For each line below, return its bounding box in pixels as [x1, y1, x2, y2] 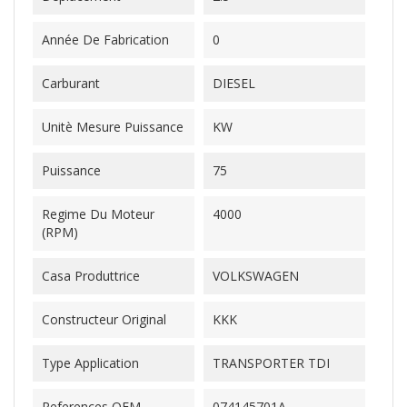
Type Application [42, 354, 139, 372]
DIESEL [213, 74, 255, 92]
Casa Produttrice [42, 267, 140, 284]
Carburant [42, 74, 100, 92]
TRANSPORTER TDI [213, 354, 330, 372]
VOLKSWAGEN [213, 267, 299, 284]
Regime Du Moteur [42, 205, 154, 223]
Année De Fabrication [42, 31, 169, 48]
